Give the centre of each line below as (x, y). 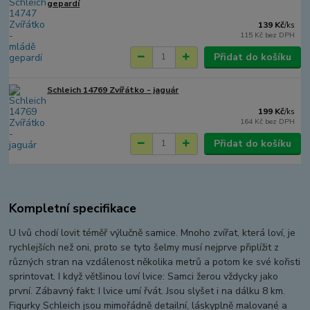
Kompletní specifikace (73, 209)
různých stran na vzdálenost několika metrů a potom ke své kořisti (155, 262)
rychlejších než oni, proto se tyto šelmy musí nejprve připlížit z (144, 248)
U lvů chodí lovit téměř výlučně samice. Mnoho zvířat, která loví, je (153, 233)
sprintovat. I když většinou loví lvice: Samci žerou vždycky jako (144, 277)
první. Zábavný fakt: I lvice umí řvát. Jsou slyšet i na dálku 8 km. (147, 291)
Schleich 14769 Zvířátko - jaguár (113, 90)
